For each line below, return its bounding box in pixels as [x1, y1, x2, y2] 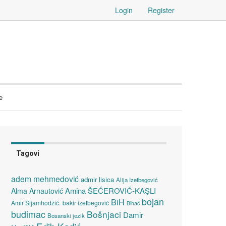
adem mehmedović [11, 173, 79, 184]
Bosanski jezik [47, 211, 85, 219]
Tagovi [16, 149, 39, 157]
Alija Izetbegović [116, 176, 158, 184]
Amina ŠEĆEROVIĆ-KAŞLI [65, 185, 156, 196]
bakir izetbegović [63, 198, 109, 207]
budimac [11, 208, 45, 220]
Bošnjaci [87, 208, 121, 220]
